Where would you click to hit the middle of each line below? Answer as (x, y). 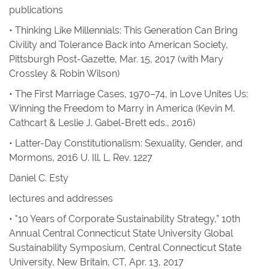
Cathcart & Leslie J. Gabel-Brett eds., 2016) (102, 123)
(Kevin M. (214, 108)
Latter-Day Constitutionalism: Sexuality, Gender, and (129, 143)
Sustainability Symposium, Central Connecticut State (125, 248)
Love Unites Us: (214, 94)
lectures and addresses (61, 198)
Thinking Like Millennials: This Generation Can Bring (126, 30)
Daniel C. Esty (39, 178)
